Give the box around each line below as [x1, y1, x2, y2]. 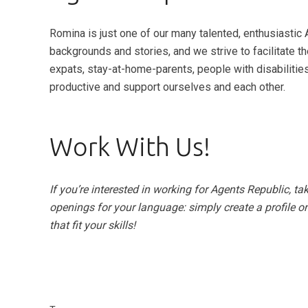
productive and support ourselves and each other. [49, 80, 288, 93]
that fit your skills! [49, 218, 135, 232]
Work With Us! [49, 132, 210, 161]
